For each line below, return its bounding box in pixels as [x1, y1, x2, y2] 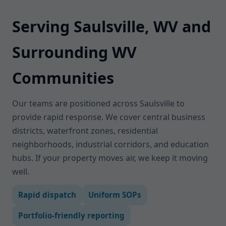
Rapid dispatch [18, 190, 76, 200]
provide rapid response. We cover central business [12, 111, 205, 123]
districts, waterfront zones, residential [12, 125, 158, 136]
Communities [12, 68, 114, 88]
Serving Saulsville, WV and [12, 16, 211, 37]
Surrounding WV [12, 42, 137, 63]
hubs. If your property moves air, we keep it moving [12, 152, 208, 163]
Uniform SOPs [88, 190, 141, 200]
